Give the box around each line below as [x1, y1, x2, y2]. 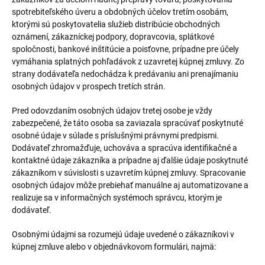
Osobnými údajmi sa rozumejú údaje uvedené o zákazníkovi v [12, 230, 234, 239]
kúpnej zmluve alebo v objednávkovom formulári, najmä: [12, 242, 216, 251]
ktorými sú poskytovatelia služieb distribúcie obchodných [12, 20, 220, 29]
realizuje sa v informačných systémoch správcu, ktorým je [12, 193, 222, 202]
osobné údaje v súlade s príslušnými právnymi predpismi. [12, 131, 219, 140]
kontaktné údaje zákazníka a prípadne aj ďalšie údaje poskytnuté [12, 156, 248, 165]
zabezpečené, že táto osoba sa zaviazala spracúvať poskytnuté [12, 118, 243, 128]
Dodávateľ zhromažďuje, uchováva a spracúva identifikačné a [12, 143, 237, 153]
